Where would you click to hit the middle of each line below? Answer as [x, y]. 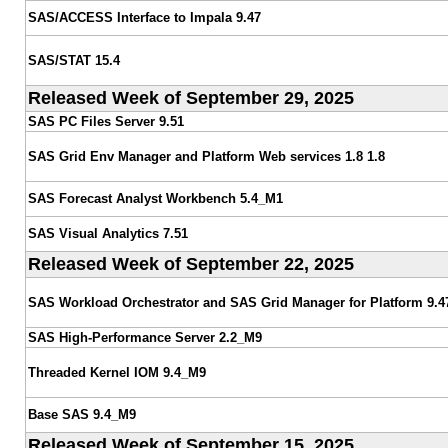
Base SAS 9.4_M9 [81, 414]
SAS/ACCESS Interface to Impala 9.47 [144, 17]
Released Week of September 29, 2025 [190, 97]
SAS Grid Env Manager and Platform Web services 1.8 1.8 [206, 156]
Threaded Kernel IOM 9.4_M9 [116, 372]
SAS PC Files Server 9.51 [105, 121]
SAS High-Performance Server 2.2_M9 [144, 337]
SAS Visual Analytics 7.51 [107, 233]
